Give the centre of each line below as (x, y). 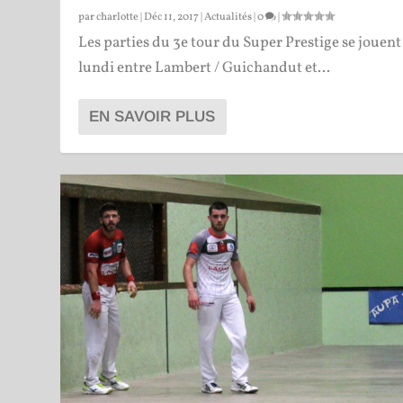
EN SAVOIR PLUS (152, 116)
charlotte (118, 17)
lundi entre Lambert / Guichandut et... (205, 67)
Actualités (228, 17)
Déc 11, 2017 (172, 17)
